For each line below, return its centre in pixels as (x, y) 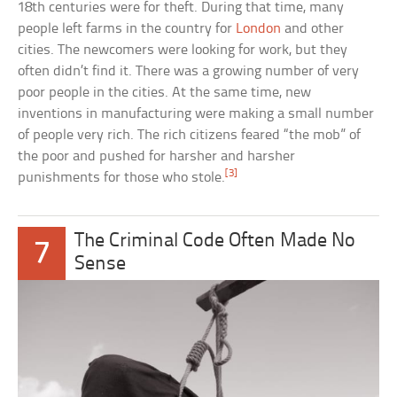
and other (313, 29)
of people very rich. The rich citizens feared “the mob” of (190, 136)
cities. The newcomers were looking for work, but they (183, 51)
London (259, 29)
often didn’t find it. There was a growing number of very (189, 72)
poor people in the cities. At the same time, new (165, 93)
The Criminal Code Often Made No (215, 242)
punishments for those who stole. (122, 178)
